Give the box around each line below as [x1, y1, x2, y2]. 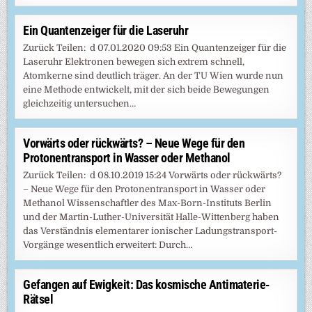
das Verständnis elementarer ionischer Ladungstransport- [23, 225, 278, 236]
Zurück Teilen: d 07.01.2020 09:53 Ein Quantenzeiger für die [23, 42, 287, 53]
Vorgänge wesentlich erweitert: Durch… [23, 239, 193, 250]
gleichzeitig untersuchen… [23, 97, 136, 109]
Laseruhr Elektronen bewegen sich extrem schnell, [23, 56, 245, 67]
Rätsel [23, 291, 54, 306]
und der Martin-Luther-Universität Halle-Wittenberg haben [23, 211, 280, 222]
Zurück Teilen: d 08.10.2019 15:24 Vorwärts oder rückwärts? [23, 169, 282, 180]
